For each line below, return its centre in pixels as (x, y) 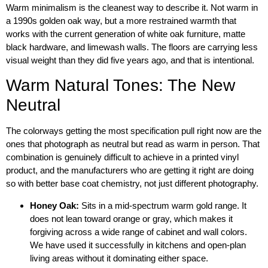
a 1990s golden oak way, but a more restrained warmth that (121, 20)
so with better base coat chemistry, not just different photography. (132, 184)
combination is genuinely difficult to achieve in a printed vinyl (122, 157)
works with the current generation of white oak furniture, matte (126, 33)
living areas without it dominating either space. (119, 258)
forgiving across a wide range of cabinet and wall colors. (138, 232)
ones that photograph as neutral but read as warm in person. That (133, 144)
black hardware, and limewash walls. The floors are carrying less (132, 47)
